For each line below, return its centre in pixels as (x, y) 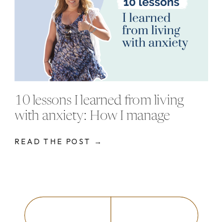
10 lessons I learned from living (99, 101)
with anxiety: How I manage (92, 116)
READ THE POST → (59, 141)
